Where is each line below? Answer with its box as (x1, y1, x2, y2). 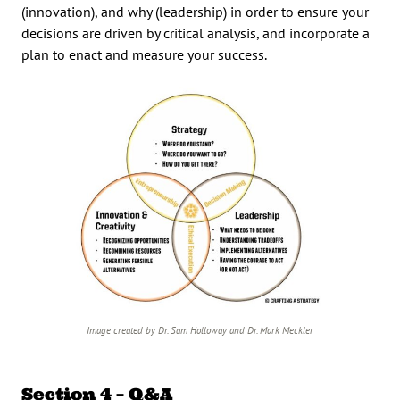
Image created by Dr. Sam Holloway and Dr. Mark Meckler (87, 323, 313, 337)
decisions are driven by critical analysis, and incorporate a (21, 23, 370, 42)
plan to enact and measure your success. (21, 45, 267, 63)
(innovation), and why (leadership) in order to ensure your (21, 2, 369, 21)
